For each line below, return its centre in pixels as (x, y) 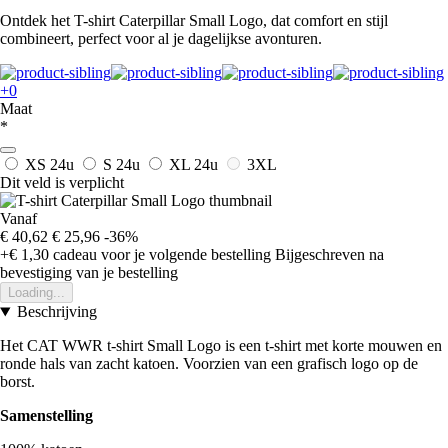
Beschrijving (56, 312)
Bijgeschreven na (329, 255)
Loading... (36, 293)
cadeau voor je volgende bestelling (160, 255)
